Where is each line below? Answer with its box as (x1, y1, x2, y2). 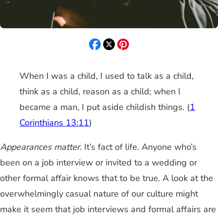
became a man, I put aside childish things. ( (19, 101, 190, 113)
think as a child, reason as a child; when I (19, 86, 181, 98)
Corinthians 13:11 (19, 117, 89, 129)
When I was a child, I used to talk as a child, (19, 70, 194, 82)
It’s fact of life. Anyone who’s (82, 141, 197, 153)
